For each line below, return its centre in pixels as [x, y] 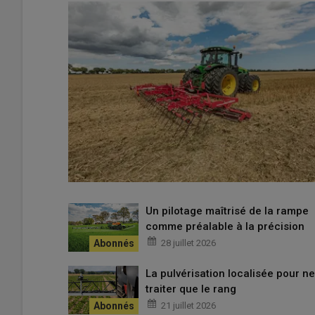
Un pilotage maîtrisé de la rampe [227, 211]
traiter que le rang [191, 289]
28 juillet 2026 [188, 243]
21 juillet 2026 [188, 306]
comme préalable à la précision [225, 227]
